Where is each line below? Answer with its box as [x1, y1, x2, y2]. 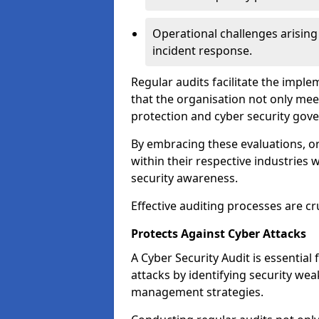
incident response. [152, 43, 252, 58]
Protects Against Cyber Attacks [131, 226, 306, 241]
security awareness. [131, 170, 238, 186]
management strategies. [131, 284, 263, 300]
